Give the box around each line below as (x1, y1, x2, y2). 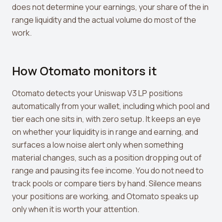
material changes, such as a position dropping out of (12, 152, 202, 163)
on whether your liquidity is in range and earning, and (12, 126, 198, 137)
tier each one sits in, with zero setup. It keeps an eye (12, 113, 201, 124)
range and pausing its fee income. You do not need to (12, 165, 204, 176)
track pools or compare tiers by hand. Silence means (12, 178, 202, 189)
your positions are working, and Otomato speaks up (12, 191, 199, 202)
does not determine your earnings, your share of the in (12, 1, 209, 12)
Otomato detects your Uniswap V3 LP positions (12, 88, 183, 99)
